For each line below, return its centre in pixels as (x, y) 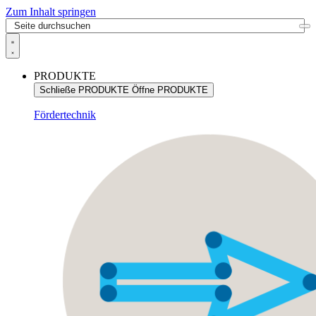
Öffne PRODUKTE (170, 90)
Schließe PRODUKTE (84, 90)
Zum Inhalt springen (51, 12)
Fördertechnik (65, 115)
